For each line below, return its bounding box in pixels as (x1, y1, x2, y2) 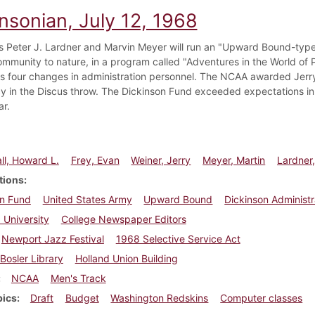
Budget (65, 291, 99, 304)
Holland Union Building (75, 252, 178, 264)
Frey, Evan (70, 153, 120, 166)
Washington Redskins (110, 291, 209, 304)
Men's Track (50, 271, 106, 284)
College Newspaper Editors (60, 212, 186, 225)
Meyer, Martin (202, 153, 266, 166)
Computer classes (220, 291, 303, 304)
